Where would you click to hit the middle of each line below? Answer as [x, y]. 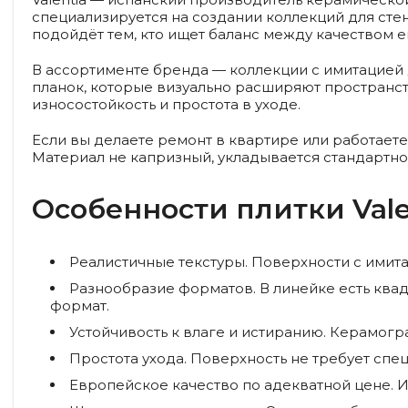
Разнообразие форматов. [163, 288]
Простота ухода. [128, 358]
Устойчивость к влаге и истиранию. [198, 332]
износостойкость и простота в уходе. [166, 104]
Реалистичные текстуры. [158, 262]
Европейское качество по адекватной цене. [231, 385]
